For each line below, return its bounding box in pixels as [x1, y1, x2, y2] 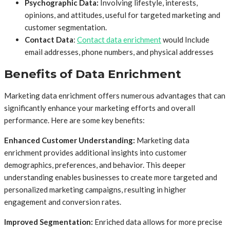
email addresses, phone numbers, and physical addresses [25, 47, 214, 56]
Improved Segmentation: [4, 217, 94, 227]
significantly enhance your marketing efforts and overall [4, 103, 195, 113]
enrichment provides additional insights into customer [4, 148, 187, 158]
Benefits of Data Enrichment [4, 66, 181, 81]
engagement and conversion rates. [4, 197, 121, 207]
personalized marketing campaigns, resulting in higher [4, 185, 186, 195]
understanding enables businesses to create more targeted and [4, 172, 217, 182]
